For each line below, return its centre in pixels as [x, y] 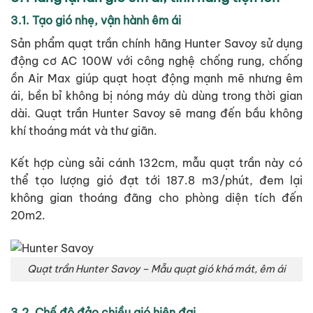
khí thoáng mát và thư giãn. [84, 131]
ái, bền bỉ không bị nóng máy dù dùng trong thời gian [156, 96]
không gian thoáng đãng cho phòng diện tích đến [156, 198]
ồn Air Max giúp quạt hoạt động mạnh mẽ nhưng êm [156, 79]
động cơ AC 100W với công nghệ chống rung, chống [156, 61]
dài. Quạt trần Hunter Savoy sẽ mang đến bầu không [156, 114]
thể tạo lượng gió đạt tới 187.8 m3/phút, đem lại [156, 181]
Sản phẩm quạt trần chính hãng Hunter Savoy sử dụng [156, 44]
